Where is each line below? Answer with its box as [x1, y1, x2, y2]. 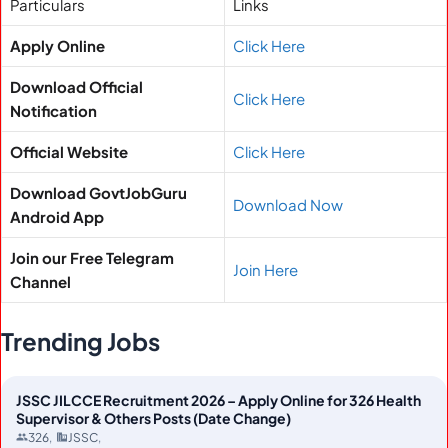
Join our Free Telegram [10, 248, 174, 267]
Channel [10, 272, 71, 291]
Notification [10, 101, 97, 120]
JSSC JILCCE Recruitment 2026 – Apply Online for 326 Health [16, 390, 421, 409]
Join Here [233, 260, 298, 279]
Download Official [10, 77, 143, 96]
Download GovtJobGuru [10, 183, 187, 202]
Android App [10, 207, 104, 226]
